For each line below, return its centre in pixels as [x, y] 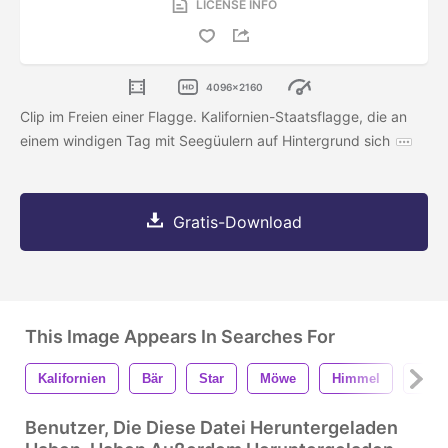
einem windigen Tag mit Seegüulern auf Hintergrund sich [205, 141]
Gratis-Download [237, 222]
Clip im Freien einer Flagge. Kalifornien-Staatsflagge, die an [213, 117]
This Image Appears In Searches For [180, 337]
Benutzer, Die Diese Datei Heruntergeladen [211, 428]
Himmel [356, 379]
